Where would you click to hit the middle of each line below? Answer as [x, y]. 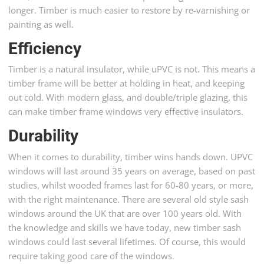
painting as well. [41, 24]
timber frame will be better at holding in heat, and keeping [127, 83]
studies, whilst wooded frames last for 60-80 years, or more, [131, 185]
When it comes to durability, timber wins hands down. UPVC [131, 156]
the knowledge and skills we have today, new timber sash [125, 227]
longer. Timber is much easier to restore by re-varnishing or [129, 10]
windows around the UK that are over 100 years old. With [125, 213]
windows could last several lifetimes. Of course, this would [127, 241]
